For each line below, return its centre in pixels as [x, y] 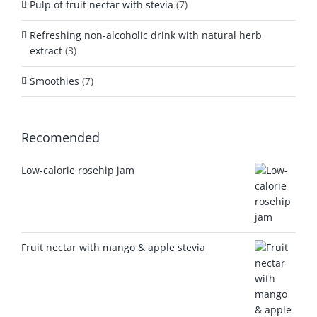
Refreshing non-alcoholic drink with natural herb [146, 35]
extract [46, 50]
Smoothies [54, 81]
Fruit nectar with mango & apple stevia [113, 247]
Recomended [60, 137]
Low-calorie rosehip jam [78, 170]
